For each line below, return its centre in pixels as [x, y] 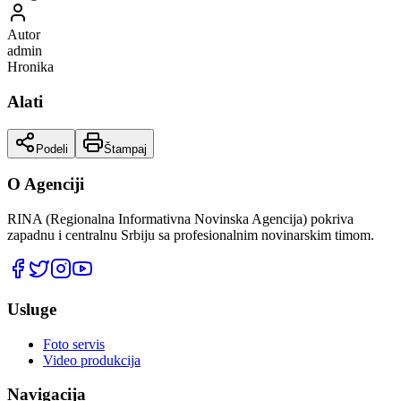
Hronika [30, 67]
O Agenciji [46, 184]
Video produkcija [92, 360]
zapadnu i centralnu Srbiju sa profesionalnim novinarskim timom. [191, 235]
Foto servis [74, 344]
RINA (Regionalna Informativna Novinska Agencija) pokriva [180, 219]
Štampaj [125, 149]
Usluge [32, 309]
